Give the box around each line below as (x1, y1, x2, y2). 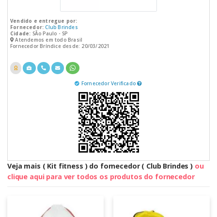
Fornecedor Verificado (81, 79, 138, 87)
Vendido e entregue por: (10, 17, 77, 24)
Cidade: (10, 30, 31, 37)
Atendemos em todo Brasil (14, 36, 83, 43)
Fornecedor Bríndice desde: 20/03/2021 (10, 42, 110, 49)
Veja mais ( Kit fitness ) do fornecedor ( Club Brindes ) (7, 161, 195, 170)
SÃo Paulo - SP (31, 30, 68, 37)
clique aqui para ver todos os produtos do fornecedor (7, 171, 195, 181)
